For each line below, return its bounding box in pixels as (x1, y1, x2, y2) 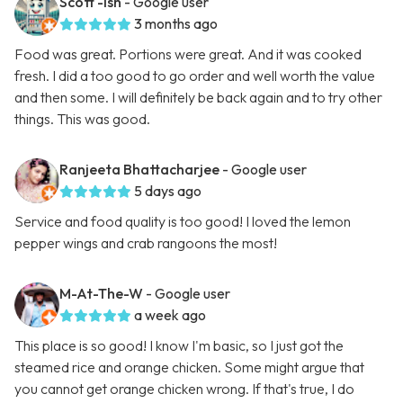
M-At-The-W (59, 284, 143, 303)
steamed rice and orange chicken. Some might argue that (14, 358, 364, 377)
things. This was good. (14, 110, 150, 129)
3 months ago (134, 14, 218, 33)
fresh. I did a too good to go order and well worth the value (14, 67, 375, 85)
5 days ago (134, 182, 201, 201)
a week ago (134, 306, 206, 325)
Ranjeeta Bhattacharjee (59, 160, 219, 179)
